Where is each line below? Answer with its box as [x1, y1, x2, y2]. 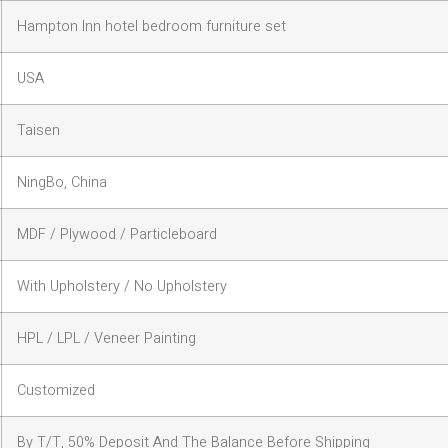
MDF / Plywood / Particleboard [17, 224, 217, 246]
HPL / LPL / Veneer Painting [17, 328, 196, 350]
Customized [17, 380, 95, 402]
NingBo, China [17, 172, 107, 194]
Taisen [17, 120, 60, 142]
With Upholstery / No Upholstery [17, 276, 227, 298]
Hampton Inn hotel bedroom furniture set [17, 16, 286, 38]
